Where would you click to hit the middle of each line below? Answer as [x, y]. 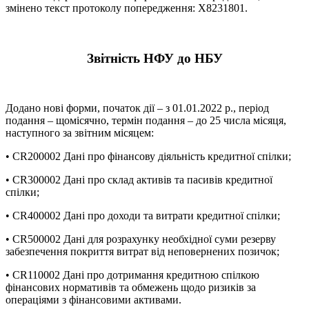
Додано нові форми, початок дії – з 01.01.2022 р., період [137, 108]
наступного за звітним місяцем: [80, 133]
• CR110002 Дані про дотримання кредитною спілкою [132, 275]
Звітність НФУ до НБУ [154, 58]
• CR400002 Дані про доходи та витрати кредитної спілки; [143, 216]
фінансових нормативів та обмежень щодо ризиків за [131, 288]
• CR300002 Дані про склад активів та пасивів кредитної [139, 180]
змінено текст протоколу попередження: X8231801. [127, 8]
